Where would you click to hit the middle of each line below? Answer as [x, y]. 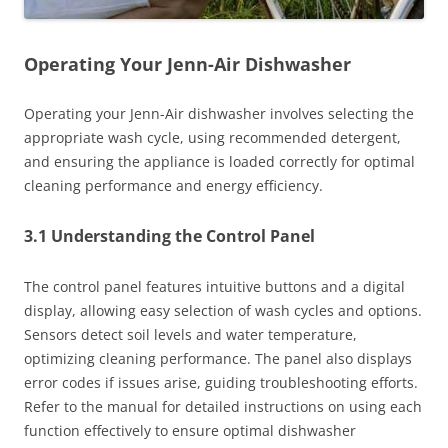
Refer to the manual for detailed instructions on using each [223, 407]
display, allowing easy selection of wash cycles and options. [223, 311]
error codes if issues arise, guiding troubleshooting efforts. [221, 383]
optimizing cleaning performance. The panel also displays [218, 359]
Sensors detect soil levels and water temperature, [190, 335]
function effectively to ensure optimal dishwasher [190, 431]
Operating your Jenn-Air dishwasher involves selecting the [219, 114]
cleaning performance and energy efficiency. [173, 186]
